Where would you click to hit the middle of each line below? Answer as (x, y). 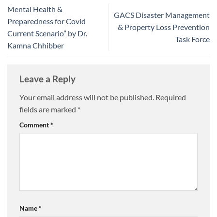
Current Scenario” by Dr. (47, 33)
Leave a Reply (48, 79)
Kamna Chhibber (36, 45)
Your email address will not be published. (87, 97)
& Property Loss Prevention (164, 27)
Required (171, 97)
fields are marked (48, 109)
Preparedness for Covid (46, 21)
